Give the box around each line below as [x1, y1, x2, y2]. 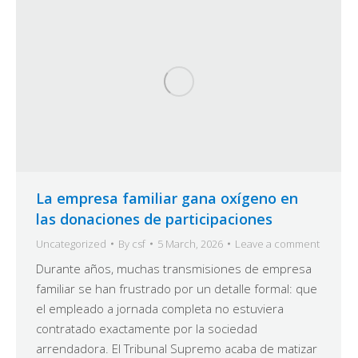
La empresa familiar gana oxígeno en [36, 188, 298, 208]
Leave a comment [235, 236, 320, 251]
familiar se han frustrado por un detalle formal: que [36, 280, 317, 296]
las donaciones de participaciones [36, 209, 272, 229]
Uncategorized [36, 236, 106, 251]
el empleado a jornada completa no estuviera [36, 300, 284, 316]
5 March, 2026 [157, 236, 223, 251]
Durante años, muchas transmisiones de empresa [36, 260, 312, 276]
